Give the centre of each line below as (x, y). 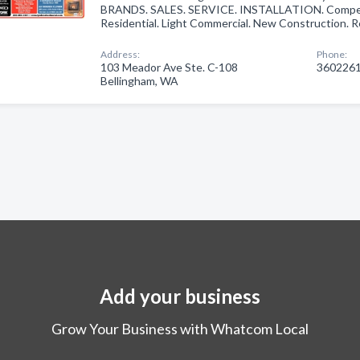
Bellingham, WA (140, 81)
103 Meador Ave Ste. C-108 (170, 67)
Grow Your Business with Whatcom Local (180, 329)
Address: (121, 54)
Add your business (180, 296)
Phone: (332, 54)
